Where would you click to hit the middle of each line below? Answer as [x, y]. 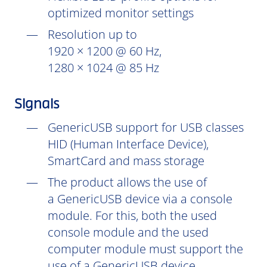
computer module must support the [145, 249]
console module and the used [128, 232]
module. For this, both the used [132, 215]
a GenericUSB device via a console [140, 199]
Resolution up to [92, 34]
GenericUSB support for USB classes [146, 127]
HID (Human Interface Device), [128, 144]
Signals [37, 105]
